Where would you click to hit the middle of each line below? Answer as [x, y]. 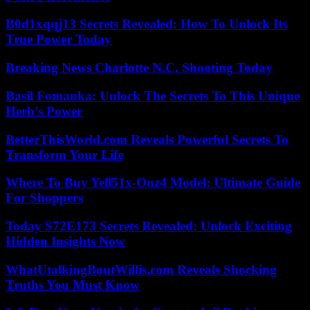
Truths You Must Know [73, 284]
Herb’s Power [44, 111]
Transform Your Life [64, 154]
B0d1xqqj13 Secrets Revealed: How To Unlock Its [146, 24]
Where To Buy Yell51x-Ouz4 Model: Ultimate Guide [153, 183]
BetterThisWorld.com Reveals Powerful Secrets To [147, 139]
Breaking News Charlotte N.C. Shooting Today [139, 68]
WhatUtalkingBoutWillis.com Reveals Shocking [141, 269]
